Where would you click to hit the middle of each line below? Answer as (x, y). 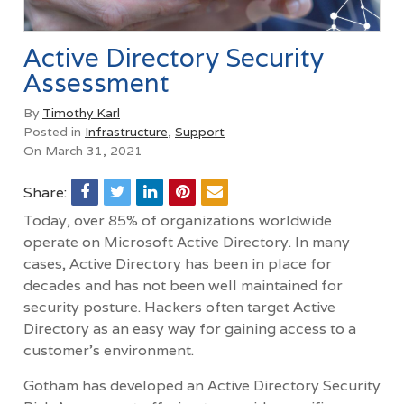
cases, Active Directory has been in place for (178, 263)
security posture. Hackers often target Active (179, 307)
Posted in (54, 131)
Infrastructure (126, 131)
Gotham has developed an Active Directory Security (202, 385)
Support (200, 131)
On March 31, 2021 (83, 150)
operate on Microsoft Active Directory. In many (187, 242)
